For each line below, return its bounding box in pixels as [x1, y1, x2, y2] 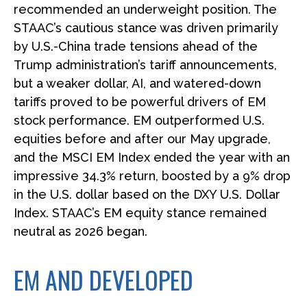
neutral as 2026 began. [14, 224, 147, 239]
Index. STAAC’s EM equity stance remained [14, 206, 267, 221]
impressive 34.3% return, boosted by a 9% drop [14, 169, 291, 184]
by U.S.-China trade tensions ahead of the [14, 39, 258, 54]
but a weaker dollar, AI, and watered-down [14, 76, 261, 91]
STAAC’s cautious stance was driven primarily [14, 21, 278, 36]
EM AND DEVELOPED [14, 261, 193, 298]
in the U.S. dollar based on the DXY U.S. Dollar [14, 187, 280, 202]
